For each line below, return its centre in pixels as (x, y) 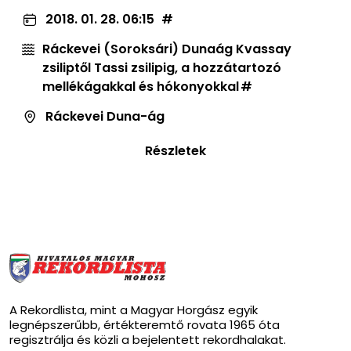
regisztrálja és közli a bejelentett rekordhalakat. (148, 340)
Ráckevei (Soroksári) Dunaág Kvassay (167, 49)
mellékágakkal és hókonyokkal (141, 87)
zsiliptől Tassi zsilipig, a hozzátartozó (162, 68)
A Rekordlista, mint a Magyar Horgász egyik (134, 310)
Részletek (175, 151)
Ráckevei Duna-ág (105, 117)
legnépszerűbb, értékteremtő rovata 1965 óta (145, 325)
